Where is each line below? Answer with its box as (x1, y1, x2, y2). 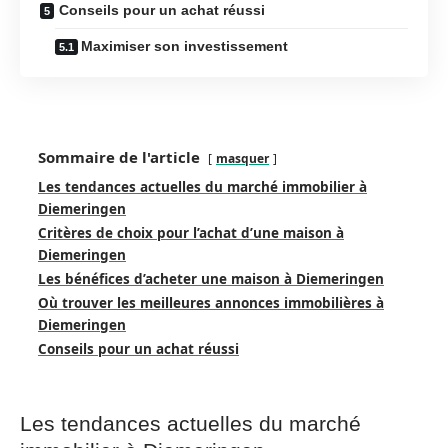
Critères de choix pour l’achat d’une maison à (38, 224, 344, 242)
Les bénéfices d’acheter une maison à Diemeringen (38, 270, 384, 288)
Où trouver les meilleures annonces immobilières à (38, 294, 384, 312)
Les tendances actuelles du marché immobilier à (38, 178, 367, 196)
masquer (216, 150, 269, 167)
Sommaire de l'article (38, 147, 200, 167)
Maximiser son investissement (81, 37, 288, 54)
